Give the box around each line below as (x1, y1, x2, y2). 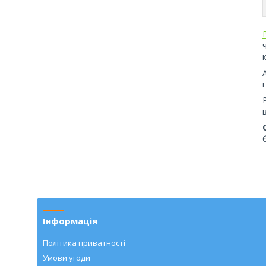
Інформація (43, 214, 98, 227)
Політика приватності (43, 237, 126, 248)
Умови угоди (43, 252, 91, 263)
